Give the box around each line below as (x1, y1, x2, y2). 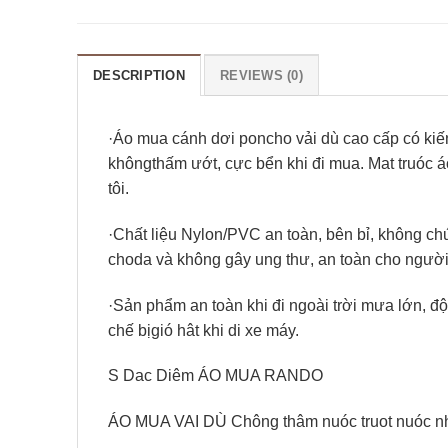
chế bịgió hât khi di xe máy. (108, 321, 299, 339)
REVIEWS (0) (220, 68, 303, 84)
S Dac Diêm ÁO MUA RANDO (108, 367, 323, 385)
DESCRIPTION (93, 68, 185, 84)
